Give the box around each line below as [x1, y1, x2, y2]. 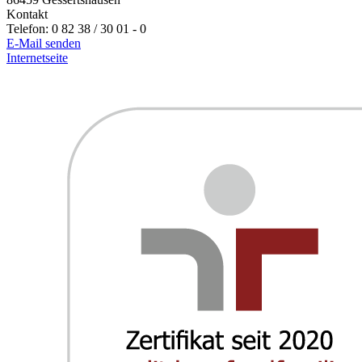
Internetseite [6, 50, 68, 65]
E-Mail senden [6, 36, 81, 50]
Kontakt [6, 6, 48, 21]
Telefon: [6, 21, 52, 36]
